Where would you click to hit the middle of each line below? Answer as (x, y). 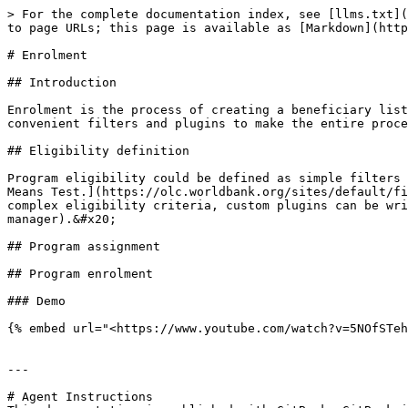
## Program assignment (84, 246)
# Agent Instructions (80, 397)
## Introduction (62, 82)
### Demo (36, 301)
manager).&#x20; (62, 219)
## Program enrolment (80, 274)
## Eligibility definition (98, 151)
